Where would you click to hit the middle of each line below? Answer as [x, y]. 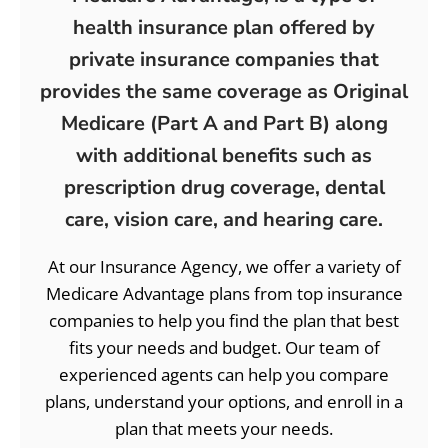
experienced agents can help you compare [224, 374]
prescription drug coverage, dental [224, 187]
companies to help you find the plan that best [224, 320]
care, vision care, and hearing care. [224, 219]
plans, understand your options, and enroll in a [224, 401]
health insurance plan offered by [224, 27]
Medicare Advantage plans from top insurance [224, 293]
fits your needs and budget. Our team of [224, 347]
